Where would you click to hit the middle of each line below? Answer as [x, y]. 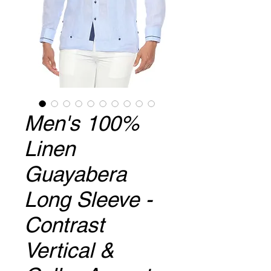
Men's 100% [82, 123]
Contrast [64, 225]
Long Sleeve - [88, 199]
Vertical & [69, 250]
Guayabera [75, 174]
